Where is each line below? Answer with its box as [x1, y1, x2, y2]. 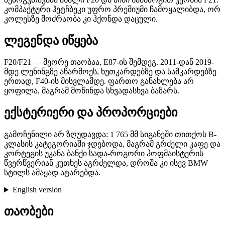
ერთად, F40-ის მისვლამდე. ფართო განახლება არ [4, 77, 194, 86]
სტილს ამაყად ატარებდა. [4, 168, 100, 177]
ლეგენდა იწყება [4, 34, 98, 47]
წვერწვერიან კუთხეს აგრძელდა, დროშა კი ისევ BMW [4, 159, 208, 168]
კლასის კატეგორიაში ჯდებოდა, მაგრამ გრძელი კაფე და [4, 140, 220, 149]
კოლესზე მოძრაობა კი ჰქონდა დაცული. [4, 14, 158, 23]
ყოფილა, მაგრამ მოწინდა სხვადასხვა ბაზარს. [4, 86, 179, 95]
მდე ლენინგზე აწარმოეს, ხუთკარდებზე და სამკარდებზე [4, 67, 216, 76]
